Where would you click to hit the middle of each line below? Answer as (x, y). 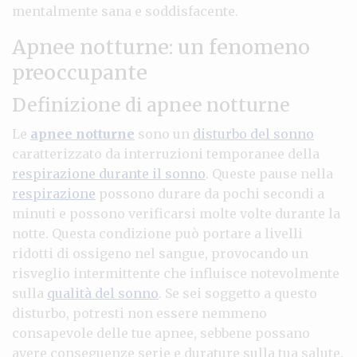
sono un (164, 133)
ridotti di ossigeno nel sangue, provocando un (160, 253)
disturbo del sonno (253, 133)
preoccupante (80, 72)
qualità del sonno (103, 293)
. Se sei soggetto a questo (238, 293)
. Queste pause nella (269, 173)
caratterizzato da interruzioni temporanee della (166, 153)
